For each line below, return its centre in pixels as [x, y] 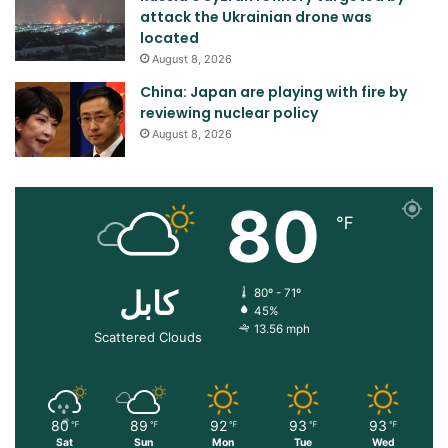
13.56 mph [282, 328]
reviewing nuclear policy [229, 112]
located [169, 37]
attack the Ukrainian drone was [256, 16]
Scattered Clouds [148, 336]
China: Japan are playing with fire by [273, 91]
